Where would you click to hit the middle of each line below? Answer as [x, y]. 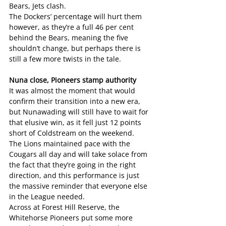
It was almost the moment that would [73, 91]
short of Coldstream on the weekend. [72, 133]
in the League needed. [47, 197]
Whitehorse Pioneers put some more [72, 218]
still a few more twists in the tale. [65, 59]
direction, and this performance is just [75, 176]
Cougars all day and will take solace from [79, 154]
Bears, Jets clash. [38, 6]
